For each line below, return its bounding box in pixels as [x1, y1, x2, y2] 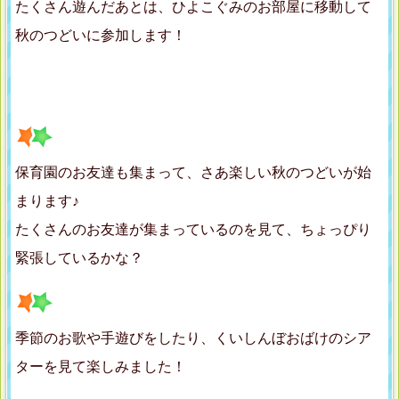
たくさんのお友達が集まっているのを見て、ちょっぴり [15, 222, 371, 238]
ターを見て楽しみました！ [15, 359, 186, 375]
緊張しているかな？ [15, 250, 143, 266]
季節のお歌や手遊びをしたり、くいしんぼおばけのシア [15, 330, 371, 346]
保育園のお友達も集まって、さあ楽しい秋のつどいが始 [15, 165, 371, 181]
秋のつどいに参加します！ [15, 28, 186, 44]
